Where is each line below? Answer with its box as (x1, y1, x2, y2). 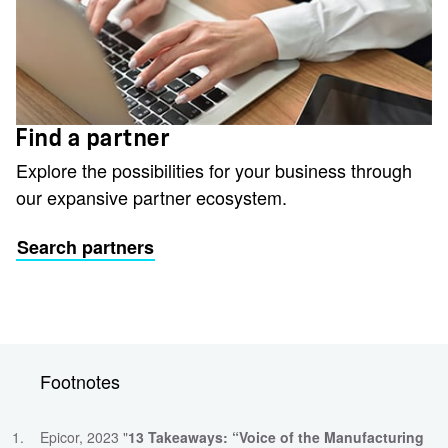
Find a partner (16, 125, 170, 150)
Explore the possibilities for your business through (16, 156, 412, 183)
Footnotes (40, 367, 120, 394)
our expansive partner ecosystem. (16, 183, 287, 210)
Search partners (17, 233, 154, 260)
